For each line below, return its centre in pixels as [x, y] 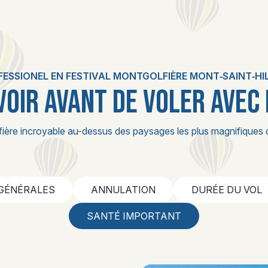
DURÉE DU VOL [227, 190]
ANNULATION [123, 190]
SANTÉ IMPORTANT [134, 216]
